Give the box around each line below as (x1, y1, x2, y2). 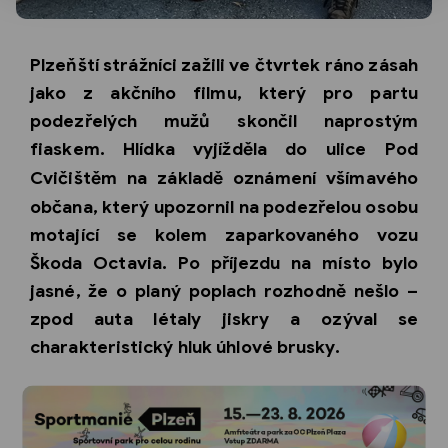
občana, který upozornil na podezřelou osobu (30, 195, 418, 218)
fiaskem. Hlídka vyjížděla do (30, 137, 326, 160)
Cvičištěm (30, 166, 117, 189)
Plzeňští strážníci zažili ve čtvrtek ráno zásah (30, 53, 418, 76)
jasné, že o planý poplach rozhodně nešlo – (30, 279, 418, 302)
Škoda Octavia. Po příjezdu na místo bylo (30, 251, 418, 274)
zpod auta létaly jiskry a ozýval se (30, 307, 418, 330)
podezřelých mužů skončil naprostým (30, 109, 418, 132)
